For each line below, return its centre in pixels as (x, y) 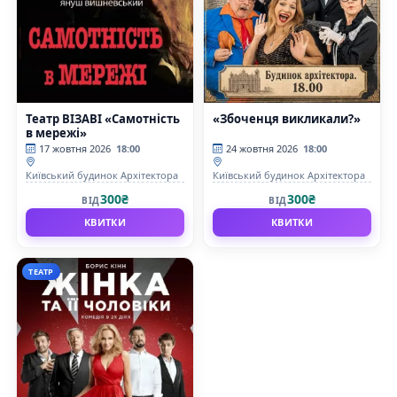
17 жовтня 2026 (75, 148)
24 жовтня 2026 (262, 148)
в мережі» (56, 132)
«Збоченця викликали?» (287, 118)
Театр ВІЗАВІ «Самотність (103, 118)
